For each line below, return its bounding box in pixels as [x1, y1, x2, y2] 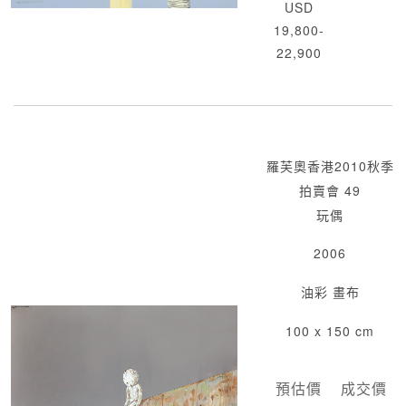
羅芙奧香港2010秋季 [266, 157, 394, 176]
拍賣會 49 [299, 181, 361, 200]
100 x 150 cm [285, 322, 374, 341]
